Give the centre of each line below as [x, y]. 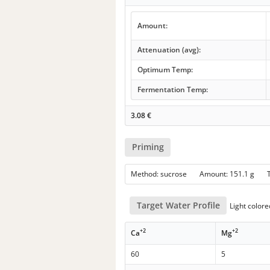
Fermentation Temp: [172, 90]
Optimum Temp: [165, 70]
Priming [148, 147]
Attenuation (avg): [169, 50]
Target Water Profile [178, 205]
